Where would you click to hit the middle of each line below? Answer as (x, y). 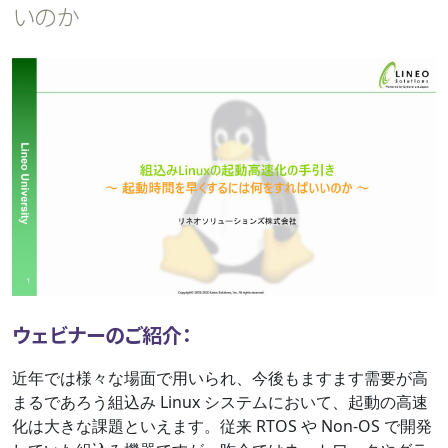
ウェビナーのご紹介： (102, 335)
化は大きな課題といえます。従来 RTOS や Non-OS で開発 (222, 426)
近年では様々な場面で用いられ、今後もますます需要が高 (220, 378)
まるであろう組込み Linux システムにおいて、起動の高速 (220, 402)
